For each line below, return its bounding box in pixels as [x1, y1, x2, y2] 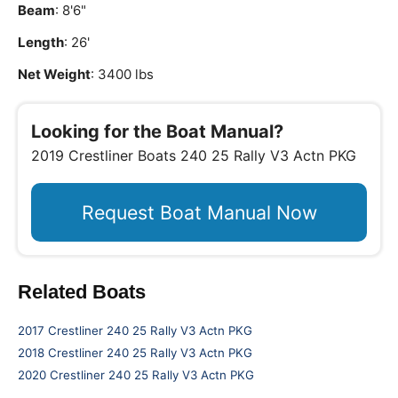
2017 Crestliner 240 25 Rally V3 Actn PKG [18, 323, 252, 338]
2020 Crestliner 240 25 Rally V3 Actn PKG [18, 368, 254, 382]
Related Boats [18, 281, 146, 303]
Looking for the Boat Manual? [31, 121, 283, 142]
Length [18, 34, 64, 51]
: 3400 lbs [91, 66, 154, 83]
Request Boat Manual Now [81, 201, 317, 224]
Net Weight [18, 66, 91, 83]
